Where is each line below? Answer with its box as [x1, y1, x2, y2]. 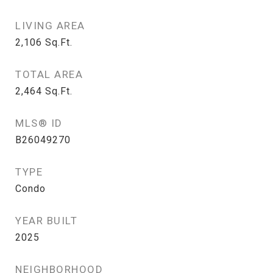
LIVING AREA [15, 19, 85, 32]
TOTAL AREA [15, 68, 83, 80]
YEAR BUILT [15, 214, 77, 227]
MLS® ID [15, 117, 63, 129]
